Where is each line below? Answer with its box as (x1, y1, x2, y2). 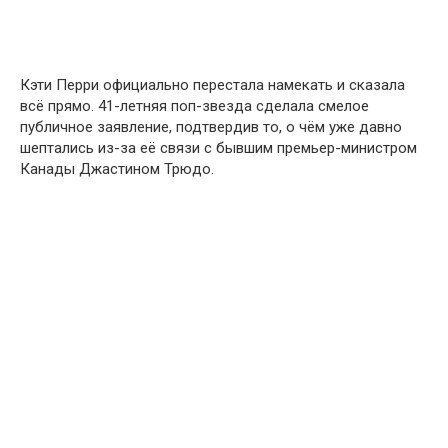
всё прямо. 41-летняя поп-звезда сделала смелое (20, 96, 369, 115)
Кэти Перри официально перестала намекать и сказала (20, 75, 405, 94)
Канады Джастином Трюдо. (20, 159, 214, 178)
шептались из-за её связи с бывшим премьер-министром (20, 138, 417, 157)
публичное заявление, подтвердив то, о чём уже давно (20, 117, 402, 136)
